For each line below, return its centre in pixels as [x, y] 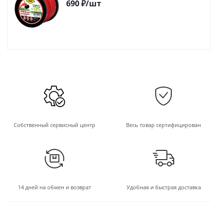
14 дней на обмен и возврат [54, 187]
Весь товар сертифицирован [163, 125]
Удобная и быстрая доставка [163, 187]
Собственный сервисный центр [54, 125]
